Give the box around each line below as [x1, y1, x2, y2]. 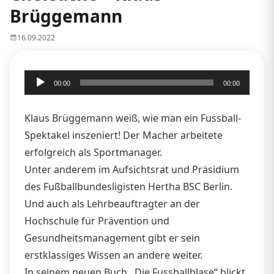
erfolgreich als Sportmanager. [24, 145, 162, 159]
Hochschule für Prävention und [24, 213, 169, 228]
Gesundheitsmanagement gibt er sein [24, 231, 200, 245]
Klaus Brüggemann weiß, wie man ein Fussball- [24, 111, 241, 125]
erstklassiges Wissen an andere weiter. [24, 248, 202, 262]
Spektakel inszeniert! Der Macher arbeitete [24, 128, 223, 142]
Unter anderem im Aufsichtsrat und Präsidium [24, 162, 239, 176]
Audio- [24, 71, 54, 85]
